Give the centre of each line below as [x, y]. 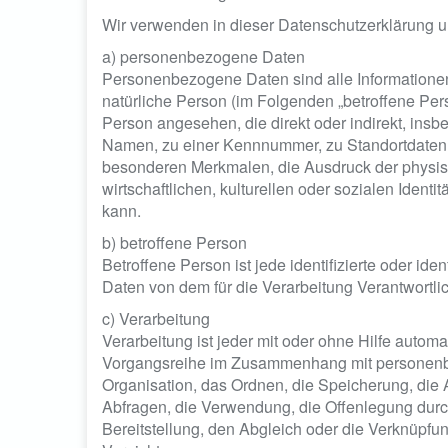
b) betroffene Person [174, 242]
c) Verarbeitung [156, 318]
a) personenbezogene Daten [203, 56]
